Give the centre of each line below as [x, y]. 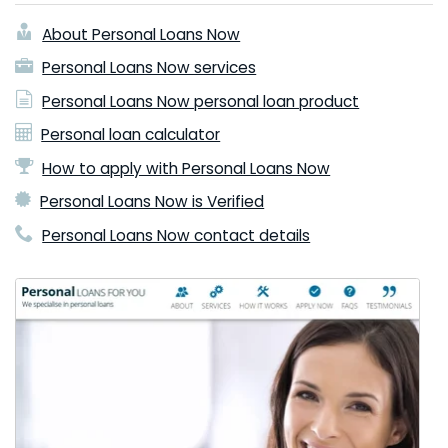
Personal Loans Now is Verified [152, 202]
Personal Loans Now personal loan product [201, 101]
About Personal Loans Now [141, 34]
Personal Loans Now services [149, 68]
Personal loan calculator [131, 135]
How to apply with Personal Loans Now [186, 168]
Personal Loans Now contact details [176, 235]
